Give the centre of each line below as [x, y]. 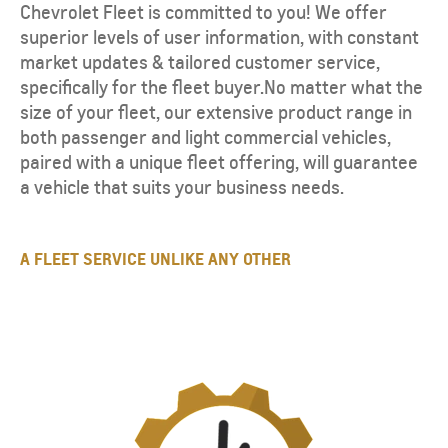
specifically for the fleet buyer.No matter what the [221, 87]
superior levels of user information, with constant [219, 37]
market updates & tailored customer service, [200, 62]
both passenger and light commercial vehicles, [205, 137]
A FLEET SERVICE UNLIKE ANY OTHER [155, 258]
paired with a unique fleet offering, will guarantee [219, 162]
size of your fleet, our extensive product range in [216, 112]
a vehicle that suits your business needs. [182, 187]
